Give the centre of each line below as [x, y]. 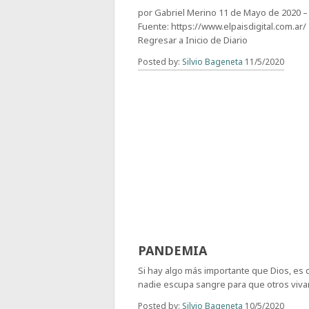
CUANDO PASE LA [193, 236]
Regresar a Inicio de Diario [193, 40]
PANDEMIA [173, 251]
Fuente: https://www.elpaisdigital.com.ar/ [222, 27]
